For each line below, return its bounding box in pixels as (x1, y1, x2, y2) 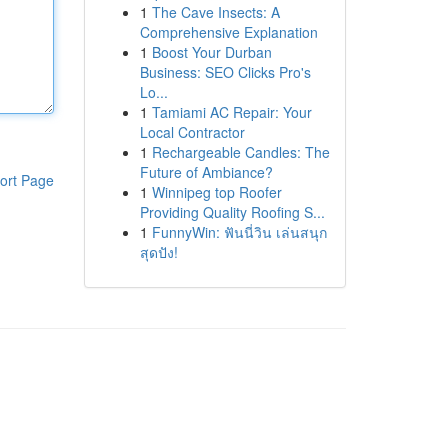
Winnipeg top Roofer (151, 182, 282, 202)
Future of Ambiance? (139, 162, 273, 182)
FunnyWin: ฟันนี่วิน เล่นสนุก (151, 222, 327, 242)
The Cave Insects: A (151, 2, 280, 22)
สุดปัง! (139, 242, 178, 262)
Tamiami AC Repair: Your (151, 102, 312, 122)
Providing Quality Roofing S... (139, 202, 325, 222)
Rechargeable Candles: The (151, 142, 330, 162)
